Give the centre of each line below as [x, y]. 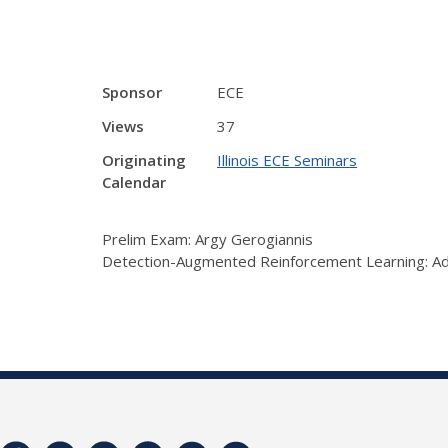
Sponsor [132, 92]
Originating [144, 160]
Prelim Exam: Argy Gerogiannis [207, 238]
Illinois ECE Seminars [287, 160]
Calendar [134, 182]
